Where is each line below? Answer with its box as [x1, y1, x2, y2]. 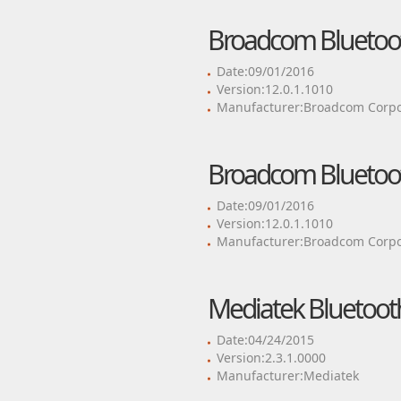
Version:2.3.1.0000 [216, 349, 326, 366]
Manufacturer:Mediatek [216, 367, 359, 384]
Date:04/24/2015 [216, 331, 314, 348]
